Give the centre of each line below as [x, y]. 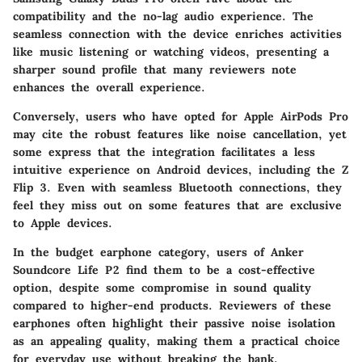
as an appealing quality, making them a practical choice [177, 341]
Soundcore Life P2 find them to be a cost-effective [164, 269]
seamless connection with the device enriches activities [177, 34]
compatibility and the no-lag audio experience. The [163, 16]
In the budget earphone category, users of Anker [158, 252]
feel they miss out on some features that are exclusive [177, 205]
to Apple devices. [63, 223]
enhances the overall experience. [109, 87]
